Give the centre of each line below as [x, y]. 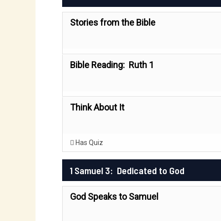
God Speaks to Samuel [114, 197]
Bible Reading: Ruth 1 [112, 65]
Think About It [97, 107]
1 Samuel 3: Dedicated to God [127, 170]
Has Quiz [89, 143]
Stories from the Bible [113, 22]
